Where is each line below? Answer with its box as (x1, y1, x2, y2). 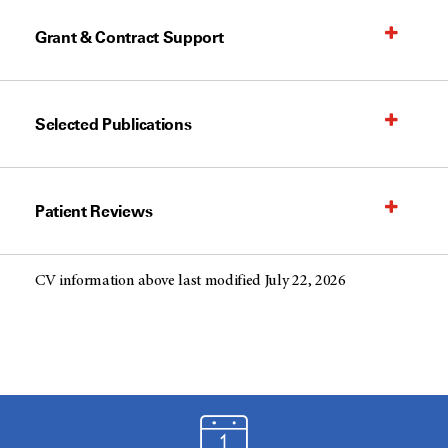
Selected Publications (35, 114, 192, 134)
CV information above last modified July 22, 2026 (35, 273, 346, 289)
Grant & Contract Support (35, 27, 224, 47)
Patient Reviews (35, 201, 153, 221)
